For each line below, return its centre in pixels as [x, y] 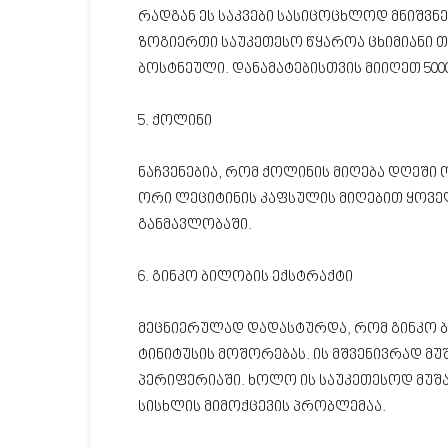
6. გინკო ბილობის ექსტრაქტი [245, 277]
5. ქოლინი [175, 121]
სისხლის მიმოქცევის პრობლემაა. [262, 407]
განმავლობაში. [195, 225]
